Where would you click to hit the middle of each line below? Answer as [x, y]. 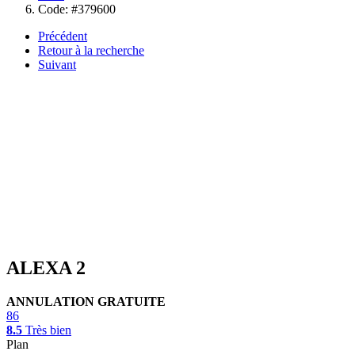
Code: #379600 [77, 9]
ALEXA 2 [46, 267]
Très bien [48, 330]
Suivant [57, 65]
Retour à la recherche [91, 50]
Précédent [63, 36]
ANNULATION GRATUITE [86, 301]
